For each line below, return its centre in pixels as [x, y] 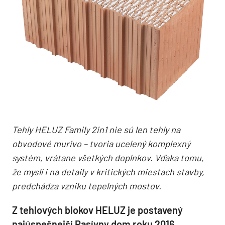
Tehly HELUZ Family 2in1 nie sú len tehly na [96, 130]
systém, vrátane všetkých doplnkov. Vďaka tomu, [108, 158]
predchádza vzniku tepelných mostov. [87, 186]
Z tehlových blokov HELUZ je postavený [97, 210]
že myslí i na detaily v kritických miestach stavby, [108, 172]
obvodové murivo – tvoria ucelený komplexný [101, 144]
